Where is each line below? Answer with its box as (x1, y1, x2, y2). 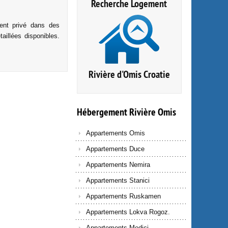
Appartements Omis (85, 129, 145, 137)
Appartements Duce (85, 145, 145, 153)
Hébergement (76, 105, 127, 119)
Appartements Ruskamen (85, 192, 161, 200)
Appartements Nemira (85, 161, 150, 168)
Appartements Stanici (85, 177, 150, 184)
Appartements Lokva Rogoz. (85, 208, 170, 216)
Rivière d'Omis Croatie (88, 68, 170, 81)
